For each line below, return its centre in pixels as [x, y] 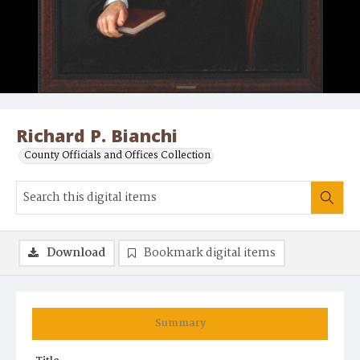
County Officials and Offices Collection [117, 156]
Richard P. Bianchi [97, 136]
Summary [180, 324]
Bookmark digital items [210, 254]
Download [76, 254]
